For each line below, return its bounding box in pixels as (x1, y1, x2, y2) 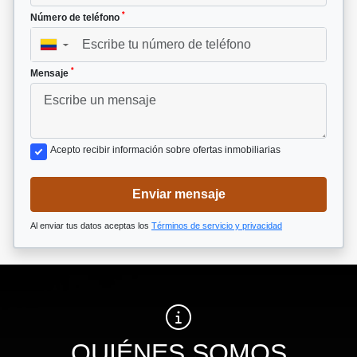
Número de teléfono (30, 11, 122, 23)
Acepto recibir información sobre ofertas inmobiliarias (50, 143, 280, 155)
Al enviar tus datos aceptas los (30, 220, 151, 230)
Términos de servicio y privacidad (151, 220, 282, 230)
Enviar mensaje (131, 186, 226, 201)
